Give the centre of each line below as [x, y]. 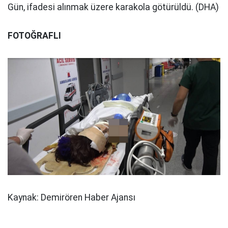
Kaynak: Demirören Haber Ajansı [72, 197]
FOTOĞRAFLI [34, 36]
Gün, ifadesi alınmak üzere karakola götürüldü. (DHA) [113, 7]
